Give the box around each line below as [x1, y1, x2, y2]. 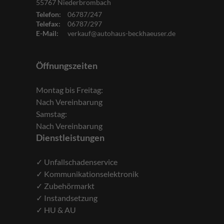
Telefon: [36, 9, 61, 18]
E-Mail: [36, 28, 58, 37]
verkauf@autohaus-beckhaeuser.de [67, 28, 175, 37]
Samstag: [36, 108, 67, 118]
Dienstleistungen [36, 131, 104, 143]
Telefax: [36, 19, 60, 28]
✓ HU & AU [36, 204, 76, 214]
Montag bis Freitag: [36, 84, 103, 94]
